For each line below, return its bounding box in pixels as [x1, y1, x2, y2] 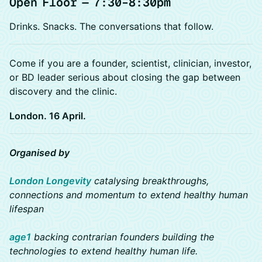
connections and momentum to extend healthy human [9, 189, 248, 201]
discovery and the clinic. [9, 85, 117, 97]
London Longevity [9, 175, 91, 187]
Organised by [9, 147, 70, 158]
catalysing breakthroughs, [91, 175, 209, 187]
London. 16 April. [9, 110, 86, 122]
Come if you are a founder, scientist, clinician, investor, [9, 57, 251, 69]
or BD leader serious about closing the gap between [9, 71, 240, 83]
